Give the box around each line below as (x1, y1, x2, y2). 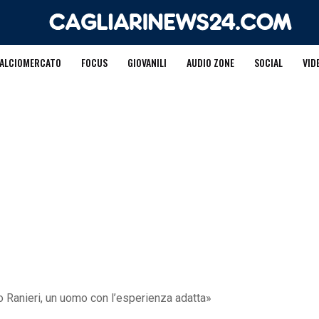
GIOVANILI (127, 55, 167, 70)
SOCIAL (253, 55, 283, 70)
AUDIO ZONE (186, 55, 234, 70)
